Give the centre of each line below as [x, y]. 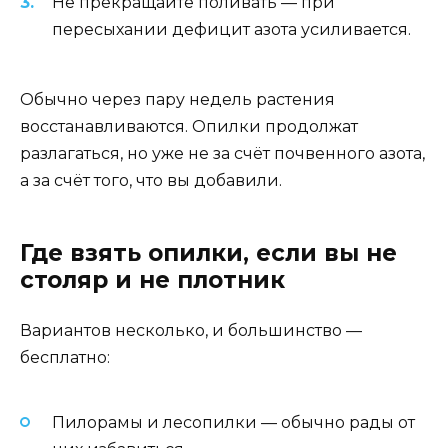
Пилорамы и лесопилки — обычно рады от [233, 423]
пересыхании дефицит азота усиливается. [231, 29]
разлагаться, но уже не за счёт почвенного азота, [222, 153]
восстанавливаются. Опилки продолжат [189, 126]
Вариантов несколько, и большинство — [191, 330]
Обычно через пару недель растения [177, 99]
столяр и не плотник [152, 279]
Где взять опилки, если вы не [208, 252]
